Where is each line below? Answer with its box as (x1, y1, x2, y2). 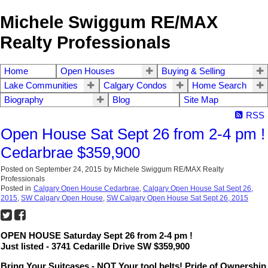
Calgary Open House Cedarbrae (33, 184, 139, 193)
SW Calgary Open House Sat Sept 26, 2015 (106, 194, 248, 203)
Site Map (184, 95, 218, 105)
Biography (4, 95, 44, 105)
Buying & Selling (162, 66, 226, 77)
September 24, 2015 (35, 165, 102, 174)
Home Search (192, 81, 247, 91)
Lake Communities (4, 81, 78, 91)
